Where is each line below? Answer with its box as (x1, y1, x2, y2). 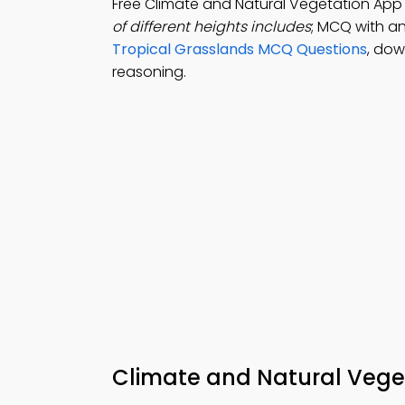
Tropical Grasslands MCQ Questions (112, 39, 367, 60)
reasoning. (112, 61, 186, 82)
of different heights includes (112, 16, 311, 37)
